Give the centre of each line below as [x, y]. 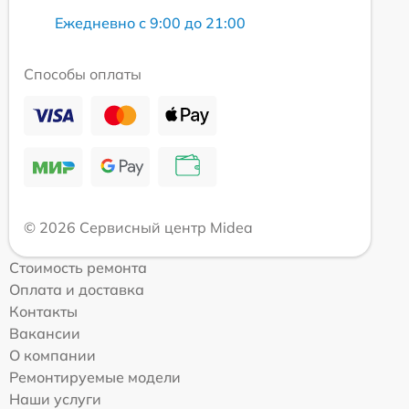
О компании [52, 355]
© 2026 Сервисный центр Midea [138, 227]
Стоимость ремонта [78, 267]
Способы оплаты [83, 73]
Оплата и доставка [77, 289]
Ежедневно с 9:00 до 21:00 [150, 22]
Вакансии [45, 333]
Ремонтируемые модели [95, 377]
